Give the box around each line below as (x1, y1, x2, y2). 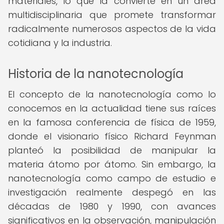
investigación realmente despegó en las (8, 186, 216, 198)
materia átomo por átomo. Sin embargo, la (8, 158, 216, 170)
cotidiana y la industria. (8, 36, 112, 49)
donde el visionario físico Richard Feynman (8, 130, 216, 142)
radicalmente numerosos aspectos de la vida (8, 22, 216, 35)
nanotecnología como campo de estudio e (8, 172, 216, 184)
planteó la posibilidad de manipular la (8, 144, 216, 156)
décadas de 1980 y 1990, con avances (8, 200, 216, 212)
